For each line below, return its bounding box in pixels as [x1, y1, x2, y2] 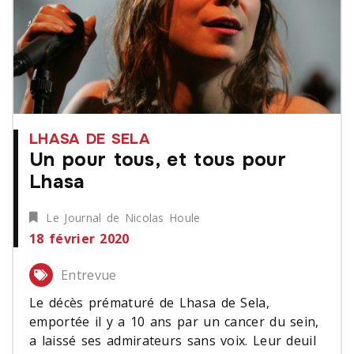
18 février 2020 [29, 229, 130, 247]
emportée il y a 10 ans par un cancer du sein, [29, 312, 319, 330]
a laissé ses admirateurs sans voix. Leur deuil [29, 331, 316, 349]
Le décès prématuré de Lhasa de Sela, [29, 293, 269, 311]
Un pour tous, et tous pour [29, 147, 286, 171]
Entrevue [61, 265, 117, 284]
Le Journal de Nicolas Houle [46, 209, 201, 225]
